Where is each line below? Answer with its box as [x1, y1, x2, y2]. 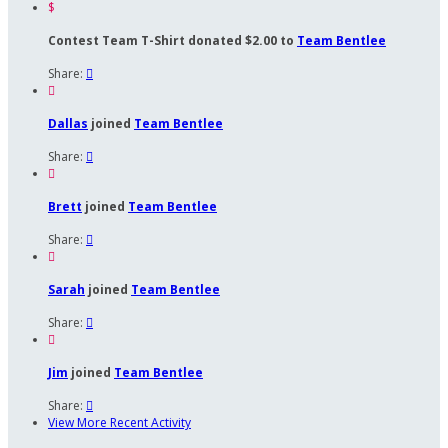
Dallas [48, 114, 88, 132]
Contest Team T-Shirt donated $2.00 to [48, 31, 297, 49]
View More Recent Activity [48, 413, 191, 431]
